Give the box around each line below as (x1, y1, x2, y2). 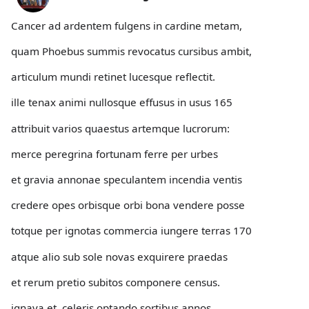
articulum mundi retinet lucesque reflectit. (11, 70, 215, 84)
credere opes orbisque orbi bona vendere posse (11, 198, 245, 212)
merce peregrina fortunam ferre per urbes (11, 146, 218, 161)
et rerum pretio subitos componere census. (11, 275, 220, 289)
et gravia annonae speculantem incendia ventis (11, 172, 242, 186)
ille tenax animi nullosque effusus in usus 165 (11, 95, 232, 110)
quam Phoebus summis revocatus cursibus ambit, (11, 44, 252, 58)
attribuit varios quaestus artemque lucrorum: (11, 121, 230, 135)
